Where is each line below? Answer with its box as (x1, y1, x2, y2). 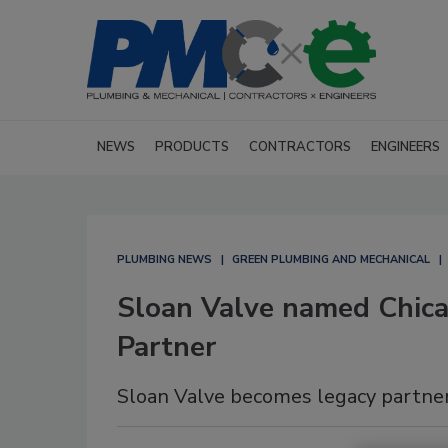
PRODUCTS (155, 138, 229, 156)
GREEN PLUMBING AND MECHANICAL (232, 252, 430, 267)
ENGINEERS (371, 138, 440, 156)
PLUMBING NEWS (117, 252, 212, 267)
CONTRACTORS (249, 138, 351, 156)
